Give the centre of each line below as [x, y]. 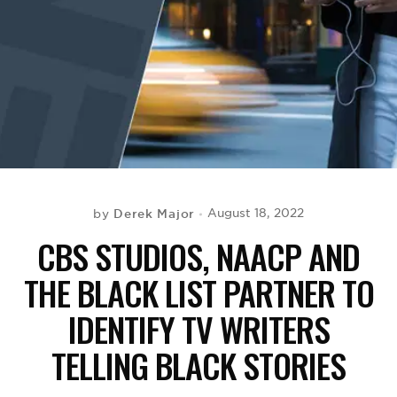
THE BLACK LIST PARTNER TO [198, 292]
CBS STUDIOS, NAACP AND [198, 256]
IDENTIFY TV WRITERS [198, 329]
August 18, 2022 [255, 213]
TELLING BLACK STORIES [198, 365]
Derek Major [154, 214]
